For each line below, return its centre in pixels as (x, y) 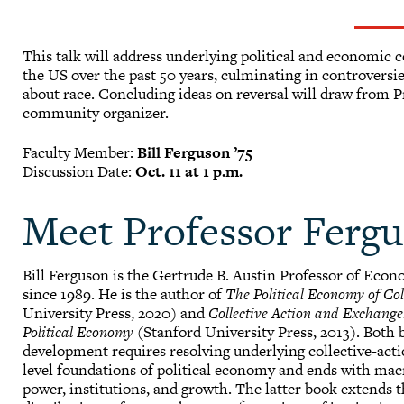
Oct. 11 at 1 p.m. (191, 172)
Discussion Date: (79, 172)
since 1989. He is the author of (124, 294)
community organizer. (98, 112)
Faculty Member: (80, 153)
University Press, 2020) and (116, 313)
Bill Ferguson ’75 (195, 153)
